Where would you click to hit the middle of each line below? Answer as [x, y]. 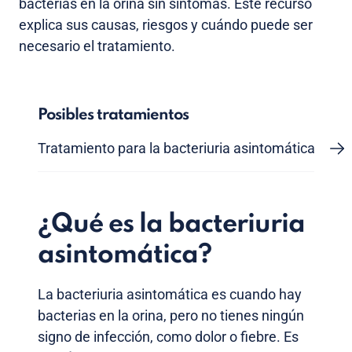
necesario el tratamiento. [97, 46]
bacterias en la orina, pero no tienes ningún [171, 316]
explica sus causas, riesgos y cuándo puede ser [166, 25]
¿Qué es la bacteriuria [171, 225]
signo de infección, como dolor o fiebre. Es [168, 337]
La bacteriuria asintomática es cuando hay [170, 295]
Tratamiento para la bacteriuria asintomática [176, 148]
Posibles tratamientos [113, 116]
